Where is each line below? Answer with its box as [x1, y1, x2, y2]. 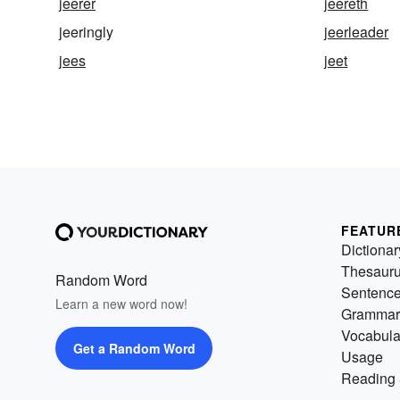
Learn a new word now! [55, 294, 187, 312]
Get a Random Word [72, 338, 196, 357]
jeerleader [324, 21, 389, 42]
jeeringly [59, 21, 113, 42]
